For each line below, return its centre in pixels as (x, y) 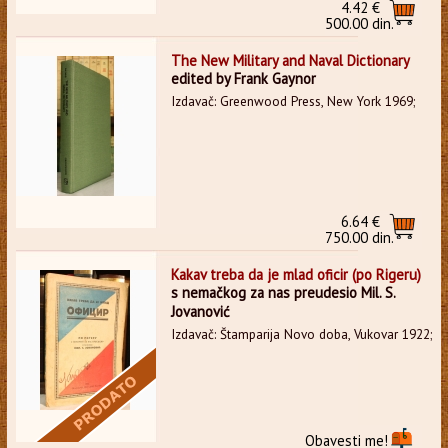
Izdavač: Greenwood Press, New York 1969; (292, 101)
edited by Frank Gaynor (243, 78)
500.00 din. (360, 23)
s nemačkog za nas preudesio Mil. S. (282, 292)
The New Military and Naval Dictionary (290, 60)
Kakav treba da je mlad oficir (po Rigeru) (295, 274)
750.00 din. (360, 237)
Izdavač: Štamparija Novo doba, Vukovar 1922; (301, 334)
